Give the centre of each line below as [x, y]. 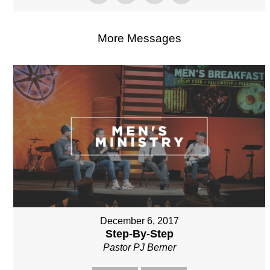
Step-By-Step [139, 234]
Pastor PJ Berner [139, 247]
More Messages [139, 39]
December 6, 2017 [139, 221]
